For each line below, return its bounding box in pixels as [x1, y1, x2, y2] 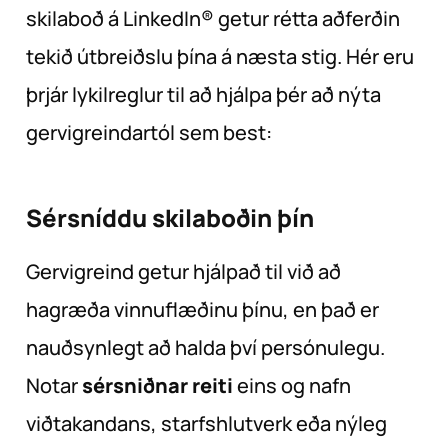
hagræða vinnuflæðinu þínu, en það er [26, 296, 379, 324]
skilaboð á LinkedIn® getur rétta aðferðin [26, 5, 400, 33]
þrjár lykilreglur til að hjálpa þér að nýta [26, 81, 381, 109]
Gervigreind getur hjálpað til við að [26, 258, 341, 286]
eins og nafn [233, 372, 351, 400]
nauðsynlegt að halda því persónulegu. [26, 334, 385, 362]
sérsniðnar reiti [82, 372, 233, 400]
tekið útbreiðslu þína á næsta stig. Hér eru [26, 43, 414, 71]
